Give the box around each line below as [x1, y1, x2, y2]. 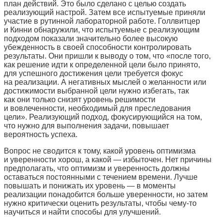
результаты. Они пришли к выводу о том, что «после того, [4, 51, 211, 60]
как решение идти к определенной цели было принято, [4, 60, 200, 69]
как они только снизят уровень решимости [4, 95, 155, 104]
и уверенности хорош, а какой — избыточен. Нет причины [4, 155, 212, 164]
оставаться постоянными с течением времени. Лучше [4, 172, 198, 181]
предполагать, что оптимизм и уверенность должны [4, 164, 190, 172]
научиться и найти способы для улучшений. [4, 207, 161, 216]
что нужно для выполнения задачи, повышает [4, 121, 169, 130]
